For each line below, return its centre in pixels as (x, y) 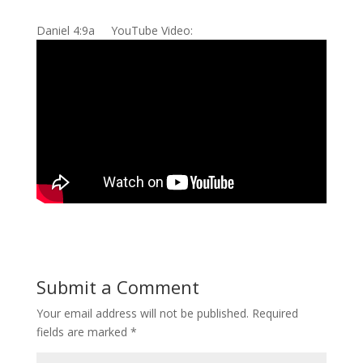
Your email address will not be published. (142, 314)
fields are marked (83, 332)
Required (275, 314)
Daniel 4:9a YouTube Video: (117, 31)
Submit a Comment (117, 287)
